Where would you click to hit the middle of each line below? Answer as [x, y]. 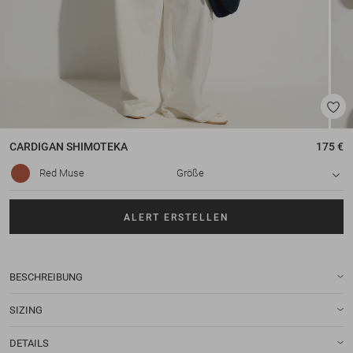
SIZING [26, 310]
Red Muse [62, 173]
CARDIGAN [37, 147]
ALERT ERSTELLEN [176, 217]
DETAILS [29, 343]
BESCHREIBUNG [46, 277]
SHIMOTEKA [96, 147]
